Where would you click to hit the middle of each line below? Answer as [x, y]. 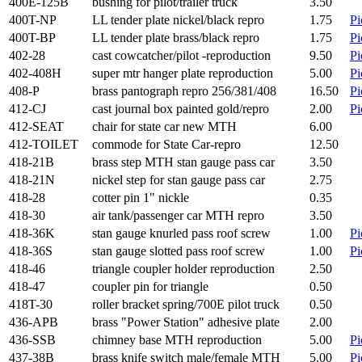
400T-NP [33, 20]
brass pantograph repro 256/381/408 [184, 91]
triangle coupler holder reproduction [183, 269]
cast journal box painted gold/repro [181, 109]
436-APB [34, 322]
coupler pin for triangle [150, 286]
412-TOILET [44, 144]
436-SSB [32, 340]
